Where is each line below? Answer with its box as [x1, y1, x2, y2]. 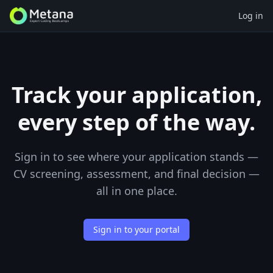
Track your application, [11, 80, 262, 110]
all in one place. [96, 183, 177, 198]
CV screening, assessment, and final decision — [13, 166, 260, 181]
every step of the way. [18, 107, 255, 137]
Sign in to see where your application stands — [15, 149, 258, 164]
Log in [238, 10, 263, 21]
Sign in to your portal [93, 224, 180, 235]
